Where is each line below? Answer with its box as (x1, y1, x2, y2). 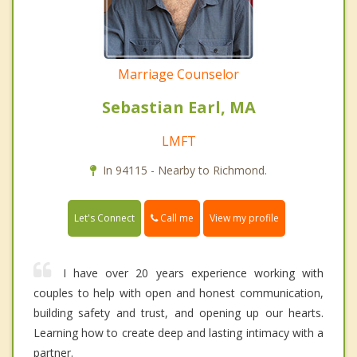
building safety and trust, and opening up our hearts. (33, 305, 324, 321)
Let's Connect (74, 211, 135, 226)
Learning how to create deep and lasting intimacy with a (33, 325, 324, 341)
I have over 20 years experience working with (63, 265, 324, 281)
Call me (158, 211, 194, 226)
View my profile (210, 211, 279, 226)
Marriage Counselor (118, 65, 239, 84)
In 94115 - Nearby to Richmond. (103, 163, 267, 178)
